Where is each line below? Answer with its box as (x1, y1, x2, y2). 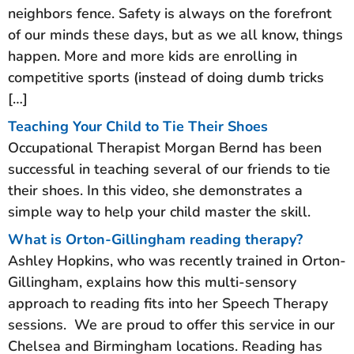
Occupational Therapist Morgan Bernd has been (8, 137, 322, 157)
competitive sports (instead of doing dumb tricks (8, 67, 324, 87)
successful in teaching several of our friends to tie (8, 159, 330, 179)
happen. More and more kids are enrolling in (8, 46, 297, 66)
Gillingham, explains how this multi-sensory (8, 272, 296, 292)
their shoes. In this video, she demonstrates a (8, 180, 303, 200)
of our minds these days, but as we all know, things (8, 24, 343, 44)
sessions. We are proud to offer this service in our (8, 314, 335, 334)
